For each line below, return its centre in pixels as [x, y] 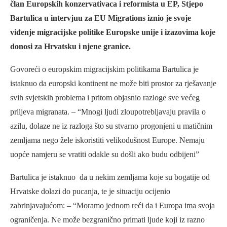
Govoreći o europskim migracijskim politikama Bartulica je [104, 69]
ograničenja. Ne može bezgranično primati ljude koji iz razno [107, 219]
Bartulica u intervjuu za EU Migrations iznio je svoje [101, 18]
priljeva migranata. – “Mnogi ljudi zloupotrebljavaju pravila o [108, 111]
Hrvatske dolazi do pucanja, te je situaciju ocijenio [90, 191]
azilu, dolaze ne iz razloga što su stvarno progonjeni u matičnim [111, 126]
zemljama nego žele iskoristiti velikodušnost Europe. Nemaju [107, 140]
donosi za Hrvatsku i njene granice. [71, 46]
